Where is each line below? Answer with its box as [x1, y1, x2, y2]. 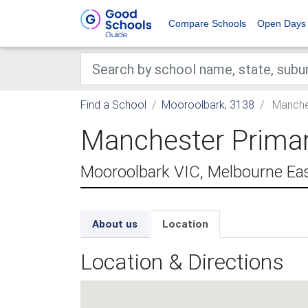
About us [92, 217, 137, 230]
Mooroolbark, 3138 [162, 98, 254, 111]
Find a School [80, 98, 146, 111]
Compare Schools [168, 18, 246, 29]
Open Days [257, 18, 306, 29]
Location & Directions [80, 248, 284, 275]
